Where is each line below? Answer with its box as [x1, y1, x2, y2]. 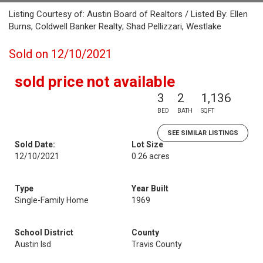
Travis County [131, 240, 182, 249]
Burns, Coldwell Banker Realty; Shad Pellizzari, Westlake [9, 21, 221, 32]
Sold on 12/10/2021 [9, 47, 112, 61]
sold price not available [15, 73, 175, 90]
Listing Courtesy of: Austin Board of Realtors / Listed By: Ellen [9, 9, 248, 19]
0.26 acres [131, 151, 170, 161]
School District [15, 228, 73, 237]
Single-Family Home [15, 195, 89, 205]
